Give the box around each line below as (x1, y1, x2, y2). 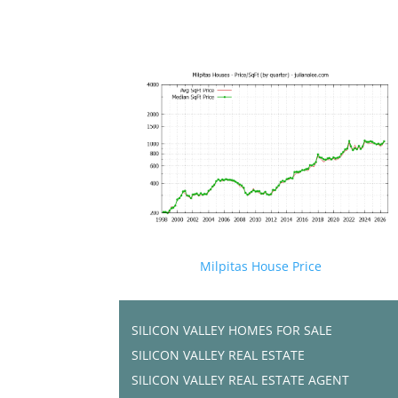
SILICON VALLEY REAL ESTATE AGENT (131, 370, 350, 388)
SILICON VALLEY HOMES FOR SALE (131, 321, 333, 338)
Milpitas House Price (200, 257, 322, 275)
